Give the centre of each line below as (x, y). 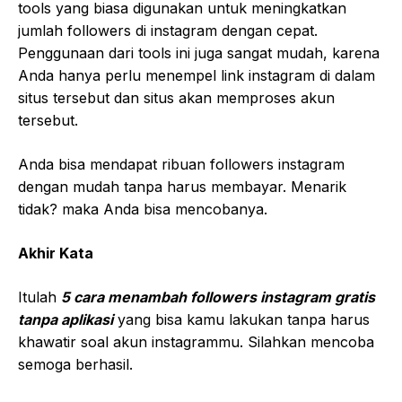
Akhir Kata (56, 253)
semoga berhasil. (75, 365)
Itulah (39, 297)
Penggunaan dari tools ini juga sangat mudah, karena (199, 53)
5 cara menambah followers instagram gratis (218, 297)
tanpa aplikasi (66, 320)
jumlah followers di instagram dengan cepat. (168, 31)
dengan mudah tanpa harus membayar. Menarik (182, 187)
